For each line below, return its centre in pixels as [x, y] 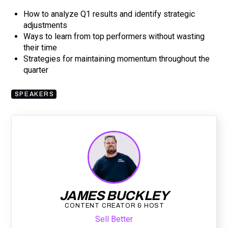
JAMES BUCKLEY [114, 195]
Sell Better [114, 219]
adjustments [46, 25]
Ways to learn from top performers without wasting [114, 36]
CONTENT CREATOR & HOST [115, 205]
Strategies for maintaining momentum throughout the [117, 59]
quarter [36, 70]
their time [40, 47]
